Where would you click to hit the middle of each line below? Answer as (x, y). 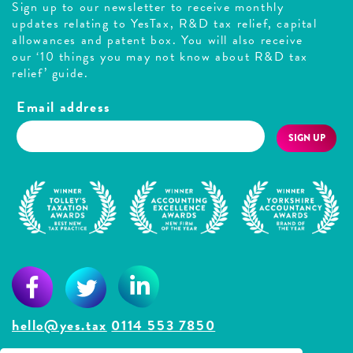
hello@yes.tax (59, 325)
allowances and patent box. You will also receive (158, 40)
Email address (64, 106)
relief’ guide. (50, 73)
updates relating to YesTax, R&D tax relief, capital (165, 23)
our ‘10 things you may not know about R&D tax (160, 56)
